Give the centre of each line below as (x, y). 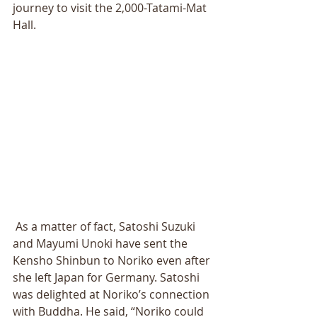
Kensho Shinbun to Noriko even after (113, 261)
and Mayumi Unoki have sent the (102, 244)
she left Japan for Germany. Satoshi (108, 278)
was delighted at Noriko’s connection (113, 295)
